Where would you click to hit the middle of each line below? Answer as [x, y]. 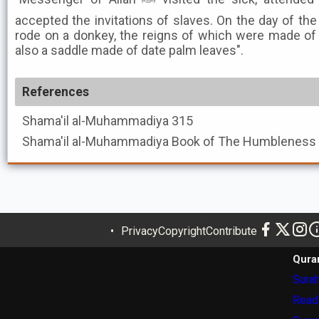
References [56, 92]
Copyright [182, 231]
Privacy [140, 231]
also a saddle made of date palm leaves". [129, 50]
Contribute [231, 231]
